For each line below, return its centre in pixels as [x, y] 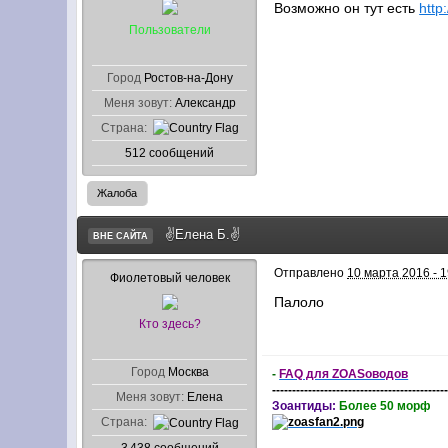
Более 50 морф [385, 406]
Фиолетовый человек [169, 278]
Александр [205, 102]
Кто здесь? [169, 324]
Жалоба [117, 193]
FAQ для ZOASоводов [344, 374]
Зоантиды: [306, 406]
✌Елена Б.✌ [203, 235]
